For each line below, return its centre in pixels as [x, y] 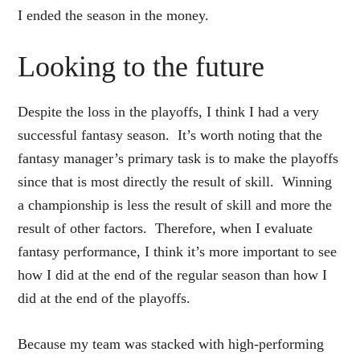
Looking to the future [141, 66]
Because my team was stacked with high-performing [171, 344]
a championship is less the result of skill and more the [175, 205]
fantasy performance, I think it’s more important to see [178, 251]
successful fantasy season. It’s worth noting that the [170, 135]
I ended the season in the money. [114, 15]
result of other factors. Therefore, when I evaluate [166, 228]
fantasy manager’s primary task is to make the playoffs [178, 158]
